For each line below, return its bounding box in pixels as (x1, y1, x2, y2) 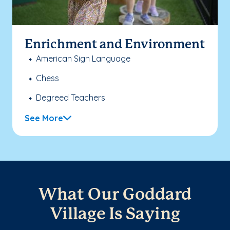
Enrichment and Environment (25, 39, 205, 51)
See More (25, 112, 63, 123)
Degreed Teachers (36, 92, 105, 103)
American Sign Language (36, 53, 130, 64)
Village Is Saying (50, 206, 180, 222)
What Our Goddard (39, 187, 191, 203)
